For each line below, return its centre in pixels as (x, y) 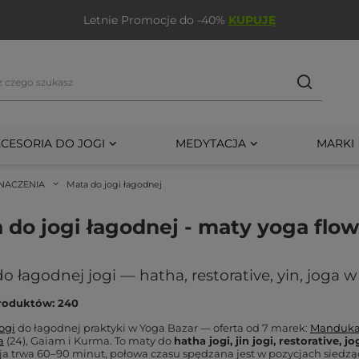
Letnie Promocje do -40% (156, 20)
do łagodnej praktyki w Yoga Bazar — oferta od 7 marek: (163, 328)
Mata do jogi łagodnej (114, 184)
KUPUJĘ (252, 20)
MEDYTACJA (210, 143)
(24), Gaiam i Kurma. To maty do (89, 341)
